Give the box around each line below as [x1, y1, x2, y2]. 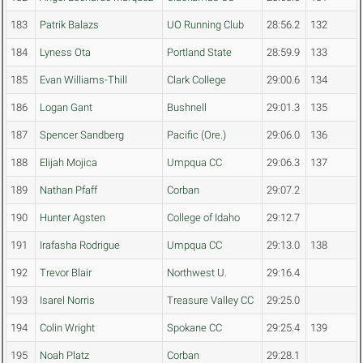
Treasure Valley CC [167, 294, 254, 307]
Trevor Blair [40, 267, 92, 280]
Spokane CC [167, 322, 222, 335]
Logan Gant [40, 101, 92, 114]
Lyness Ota [40, 46, 91, 59]
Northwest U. [167, 267, 227, 280]
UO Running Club [167, 19, 244, 32]
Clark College [167, 74, 226, 87]
